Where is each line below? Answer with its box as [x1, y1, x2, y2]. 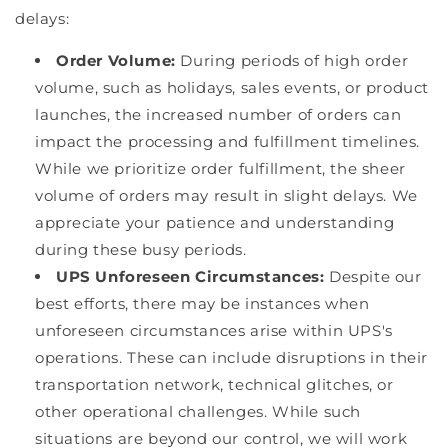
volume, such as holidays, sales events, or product [35, 77, 430, 97]
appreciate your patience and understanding [35, 212, 395, 232]
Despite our [324, 266, 422, 286]
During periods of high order [175, 50, 409, 70]
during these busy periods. [35, 239, 247, 259]
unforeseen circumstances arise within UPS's [35, 320, 393, 340]
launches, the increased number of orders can [35, 104, 402, 124]
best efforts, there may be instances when [35, 293, 370, 313]
